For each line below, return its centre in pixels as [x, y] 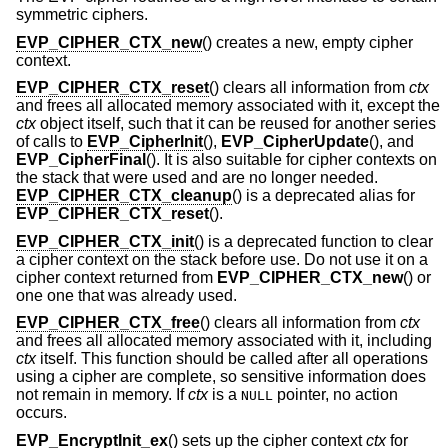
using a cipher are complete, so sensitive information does [221, 377]
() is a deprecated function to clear [313, 241]
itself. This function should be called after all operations [232, 359]
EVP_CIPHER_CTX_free [108, 323]
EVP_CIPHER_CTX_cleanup [124, 196]
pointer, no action [335, 395]
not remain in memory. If [102, 395]
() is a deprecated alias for [323, 196]
